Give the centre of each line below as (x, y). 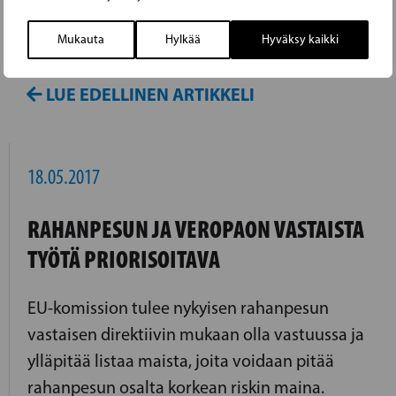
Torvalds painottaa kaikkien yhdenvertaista (185, 24)
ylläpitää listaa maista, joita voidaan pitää (181, 360)
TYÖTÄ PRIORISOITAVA (124, 259)
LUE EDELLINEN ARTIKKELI (148, 95)
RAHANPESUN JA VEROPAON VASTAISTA (196, 228)
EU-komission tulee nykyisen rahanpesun (178, 307)
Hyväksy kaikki (300, 39)
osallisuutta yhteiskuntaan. (126, 51)
